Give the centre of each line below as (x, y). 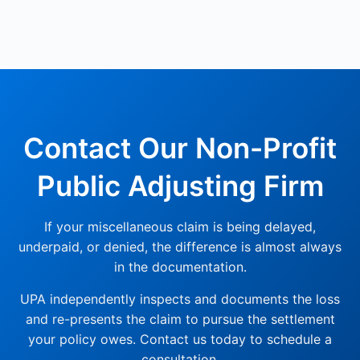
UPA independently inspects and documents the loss (180, 299)
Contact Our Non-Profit (180, 148)
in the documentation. (180, 267)
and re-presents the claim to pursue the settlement (180, 319)
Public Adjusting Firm (180, 186)
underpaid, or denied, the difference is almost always (180, 247)
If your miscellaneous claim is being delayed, (180, 227)
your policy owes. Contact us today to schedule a (180, 340)
